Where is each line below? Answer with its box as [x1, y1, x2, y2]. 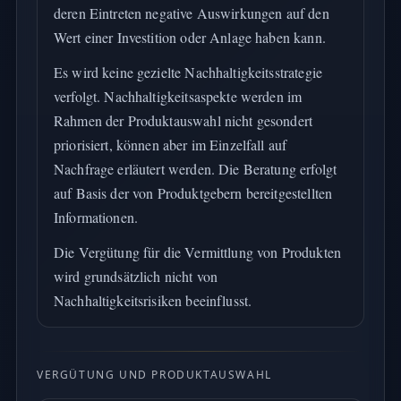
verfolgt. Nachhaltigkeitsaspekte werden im [53, 87, 303, 106]
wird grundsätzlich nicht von [53, 267, 218, 286]
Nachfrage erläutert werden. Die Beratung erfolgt [53, 159, 337, 178]
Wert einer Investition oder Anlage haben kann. [53, 28, 326, 47]
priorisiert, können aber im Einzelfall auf [53, 135, 287, 154]
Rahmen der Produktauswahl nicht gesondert [53, 111, 313, 130]
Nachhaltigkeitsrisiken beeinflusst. [53, 291, 252, 310]
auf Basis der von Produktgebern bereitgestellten [53, 183, 333, 202]
